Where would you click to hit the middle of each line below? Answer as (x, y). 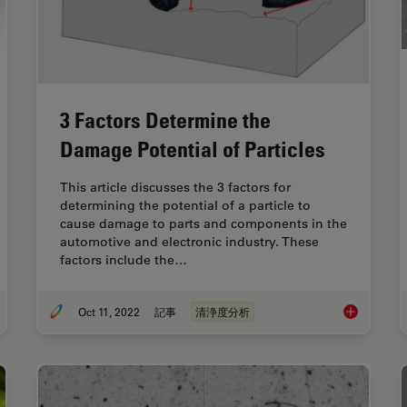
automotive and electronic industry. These (189, 242)
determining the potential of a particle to (185, 206)
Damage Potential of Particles (193, 149)
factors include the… (124, 260)
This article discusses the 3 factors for (175, 188)
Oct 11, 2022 (109, 312)
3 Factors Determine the (165, 120)
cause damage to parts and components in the (203, 224)
